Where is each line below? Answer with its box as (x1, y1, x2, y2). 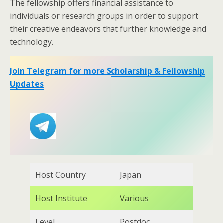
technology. (10, 36, 53, 47)
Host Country (35, 169, 86, 180)
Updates (10, 78, 44, 89)
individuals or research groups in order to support (10, 10, 198, 21)
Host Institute (35, 193, 87, 204)
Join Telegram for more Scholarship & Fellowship (10, 65, 205, 76)
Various (120, 193, 149, 204)
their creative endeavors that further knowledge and (10, 23, 206, 34)
